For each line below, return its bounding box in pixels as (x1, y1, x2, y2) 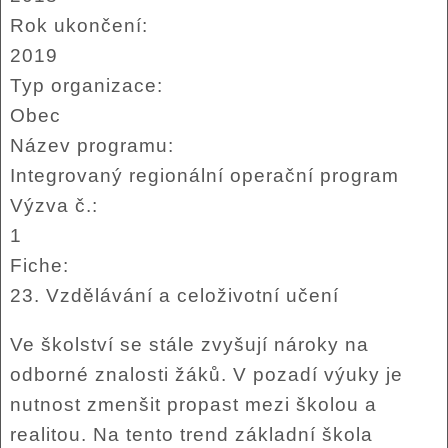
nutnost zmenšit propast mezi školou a (9, 394, 377, 416)
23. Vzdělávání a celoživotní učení (9, 284, 339, 306)
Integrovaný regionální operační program (9, 164, 399, 186)
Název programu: (9, 134, 180, 156)
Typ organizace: (9, 74, 169, 96)
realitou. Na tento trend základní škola (9, 424, 373, 446)
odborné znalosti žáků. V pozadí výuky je (9, 364, 403, 386)
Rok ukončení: (9, 14, 154, 36)
